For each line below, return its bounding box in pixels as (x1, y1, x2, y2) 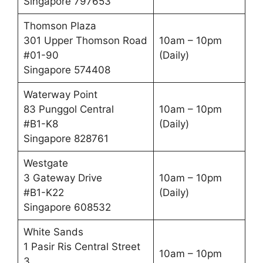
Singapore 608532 (23, 201, 111, 213)
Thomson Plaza (23, 19, 96, 32)
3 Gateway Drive (23, 171, 102, 184)
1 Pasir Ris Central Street (23, 240, 140, 252)
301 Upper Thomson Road (23, 34, 147, 46)
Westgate (23, 157, 68, 169)
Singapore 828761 (23, 132, 109, 144)
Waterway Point (23, 88, 97, 100)
